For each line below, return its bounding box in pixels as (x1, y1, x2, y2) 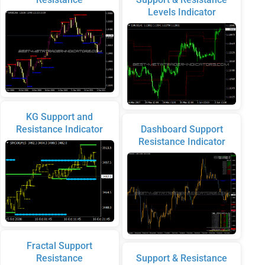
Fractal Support (27, 240, 93, 252)
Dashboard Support (140, 123, 223, 135)
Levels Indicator (147, 7, 216, 18)
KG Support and (26, 111, 93, 122)
